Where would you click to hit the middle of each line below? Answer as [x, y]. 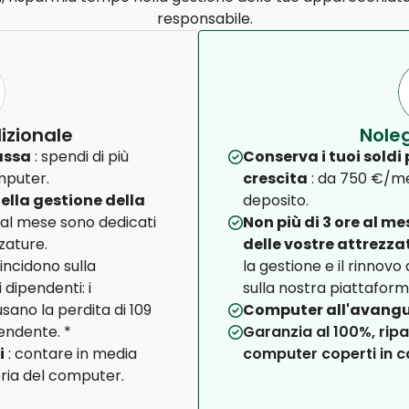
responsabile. [204, 19]
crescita [276, 179]
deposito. [276, 201]
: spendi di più [80, 157]
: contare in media [71, 354]
